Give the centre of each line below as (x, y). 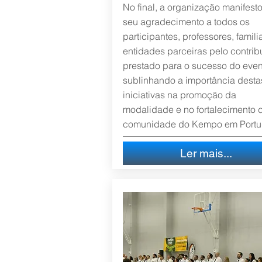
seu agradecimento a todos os (186, 22)
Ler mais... (206, 153)
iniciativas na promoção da (179, 95)
